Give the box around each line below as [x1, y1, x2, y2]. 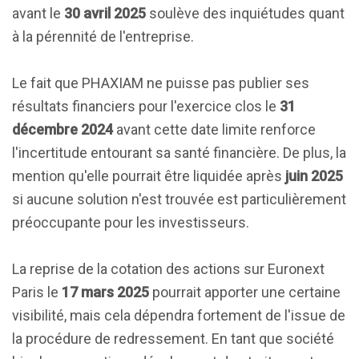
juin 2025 [285, 167, 343, 184]
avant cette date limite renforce [113, 121, 316, 138]
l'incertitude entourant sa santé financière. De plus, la [12, 144, 346, 161]
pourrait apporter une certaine [149, 284, 341, 301]
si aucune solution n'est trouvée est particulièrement [12, 191, 346, 208]
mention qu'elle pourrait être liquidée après [12, 167, 285, 184]
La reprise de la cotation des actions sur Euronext [12, 260, 325, 277]
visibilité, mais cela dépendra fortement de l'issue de [12, 307, 345, 324]
